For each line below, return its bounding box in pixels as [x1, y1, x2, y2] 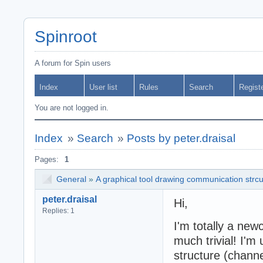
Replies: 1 [42, 206, 75, 215]
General [56, 174, 86, 184]
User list [89, 83, 117, 92]
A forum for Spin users [35, 59, 111, 68]
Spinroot [35, 28, 97, 46]
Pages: [35, 155, 59, 164]
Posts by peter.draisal [127, 132, 236, 144]
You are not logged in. [35, 103, 109, 112]
